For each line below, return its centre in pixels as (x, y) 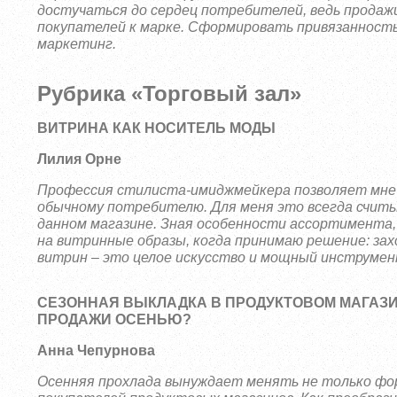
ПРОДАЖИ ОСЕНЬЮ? (115, 319)
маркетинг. (77, 44)
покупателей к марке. (113, 27)
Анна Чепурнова (97, 350)
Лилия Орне (80, 159)
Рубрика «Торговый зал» (170, 93)
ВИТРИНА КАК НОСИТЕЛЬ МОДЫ (157, 128)
